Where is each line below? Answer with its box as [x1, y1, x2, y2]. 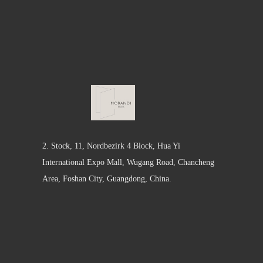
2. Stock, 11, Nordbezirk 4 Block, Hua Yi [42, 141, 180, 150]
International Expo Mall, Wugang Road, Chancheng [42, 158, 214, 167]
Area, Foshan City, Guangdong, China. [42, 174, 171, 183]
